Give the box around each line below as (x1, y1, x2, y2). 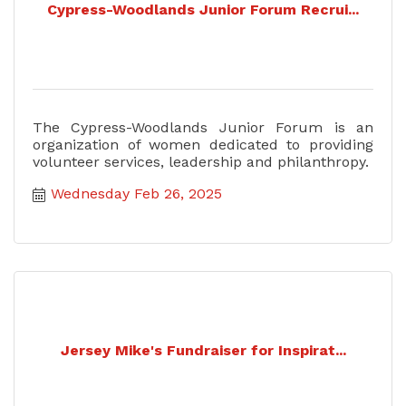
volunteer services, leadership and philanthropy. (33, 152, 369, 170)
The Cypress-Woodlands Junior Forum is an (33, 118, 373, 136)
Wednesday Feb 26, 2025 (51, 184, 222, 202)
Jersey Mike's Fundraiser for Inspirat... (60, 342, 346, 360)
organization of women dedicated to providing (33, 135, 373, 153)
